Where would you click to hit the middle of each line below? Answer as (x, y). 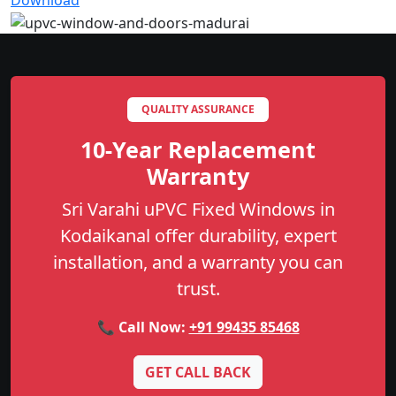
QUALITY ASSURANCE (198, 110)
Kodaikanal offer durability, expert (198, 236)
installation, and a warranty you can (198, 263)
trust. (198, 289)
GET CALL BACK (198, 373)
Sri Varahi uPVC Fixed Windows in (198, 209)
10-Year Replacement (198, 150)
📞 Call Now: (143, 327)
